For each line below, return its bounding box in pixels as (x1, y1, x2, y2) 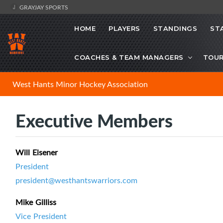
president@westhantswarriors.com (15, 175, 137, 186)
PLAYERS (109, 24, 140, 33)
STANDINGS (153, 24, 197, 33)
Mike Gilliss (15, 197, 56, 208)
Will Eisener (15, 147, 58, 158)
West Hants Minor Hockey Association (12, 79, 148, 90)
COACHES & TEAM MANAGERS (74, 53, 184, 62)
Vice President (15, 211, 67, 222)
